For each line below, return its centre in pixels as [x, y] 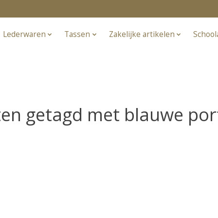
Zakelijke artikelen [142, 35]
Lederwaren [24, 35]
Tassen [77, 35]
